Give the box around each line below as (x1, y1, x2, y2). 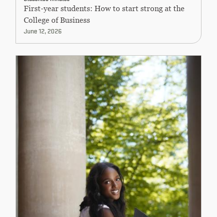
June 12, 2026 (24, 25, 62, 35)
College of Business (24, 15, 90, 24)
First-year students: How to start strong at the (24, 3, 185, 13)
